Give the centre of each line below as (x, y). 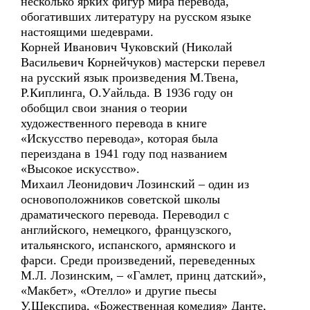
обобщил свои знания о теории (104, 108)
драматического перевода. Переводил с (125, 215)
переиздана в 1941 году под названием (124, 154)
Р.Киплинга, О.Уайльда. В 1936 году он (127, 93)
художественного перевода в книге (114, 123)
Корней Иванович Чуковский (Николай (127, 47)
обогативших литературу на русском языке (136, 17)
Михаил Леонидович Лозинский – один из (135, 184)
